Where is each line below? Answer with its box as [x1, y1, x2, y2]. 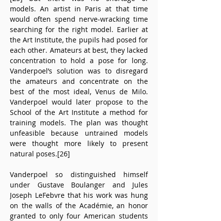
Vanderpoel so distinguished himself [10, 170, 148, 179]
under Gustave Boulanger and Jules [10, 180, 148, 189]
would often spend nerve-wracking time [10, 14, 148, 24]
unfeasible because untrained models [10, 128, 148, 138]
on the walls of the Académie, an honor [10, 201, 148, 210]
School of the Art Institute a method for [10, 108, 148, 117]
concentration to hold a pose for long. [10, 56, 148, 65]
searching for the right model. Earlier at [10, 25, 148, 34]
